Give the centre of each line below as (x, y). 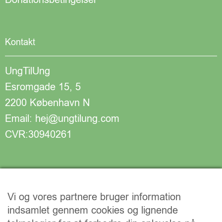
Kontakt (20, 42)
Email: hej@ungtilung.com (62, 119)
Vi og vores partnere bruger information (94, 197)
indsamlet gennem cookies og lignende (93, 210)
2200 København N (47, 103)
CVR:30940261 (38, 135)
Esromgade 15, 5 (43, 87)
